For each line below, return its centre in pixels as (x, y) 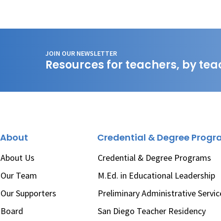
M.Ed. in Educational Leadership (157, 175)
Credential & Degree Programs (155, 158)
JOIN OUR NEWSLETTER (81, 53)
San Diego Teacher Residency (152, 211)
